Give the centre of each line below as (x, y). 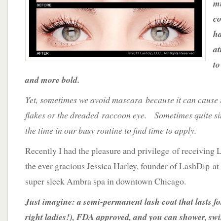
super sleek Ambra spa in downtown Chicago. (106, 181)
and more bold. (52, 80)
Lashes (131, 25)
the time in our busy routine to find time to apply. (111, 130)
